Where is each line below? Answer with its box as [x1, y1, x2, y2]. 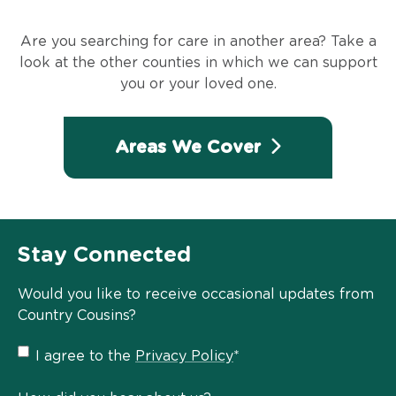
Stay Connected [18, 244, 191, 266]
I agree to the [35, 348, 135, 363]
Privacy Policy [135, 348, 233, 363]
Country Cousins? [18, 308, 136, 323]
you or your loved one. [119, 76, 277, 91]
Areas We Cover [115, 139, 266, 157]
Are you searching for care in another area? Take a [19, 34, 377, 49]
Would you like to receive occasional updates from [18, 286, 374, 301]
